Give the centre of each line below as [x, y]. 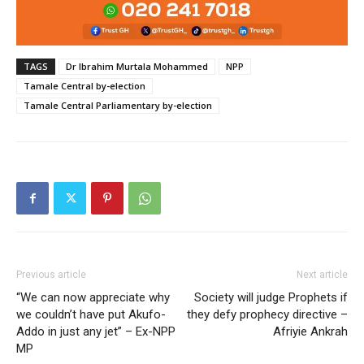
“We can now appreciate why [93, 298]
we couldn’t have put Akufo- [91, 315]
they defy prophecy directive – [267, 315]
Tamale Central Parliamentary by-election [118, 106]
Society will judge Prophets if [271, 298]
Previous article [51, 275]
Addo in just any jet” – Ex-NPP [96, 332]
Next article [322, 275]
